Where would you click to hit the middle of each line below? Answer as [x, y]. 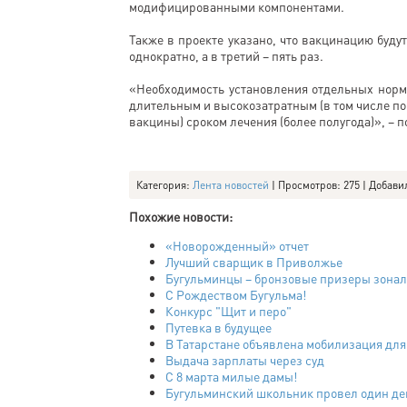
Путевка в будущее [218, 327]
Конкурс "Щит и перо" [228, 311]
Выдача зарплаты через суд [245, 360]
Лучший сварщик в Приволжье [254, 262]
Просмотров [308, 185]
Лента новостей [231, 185]
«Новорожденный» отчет [237, 245]
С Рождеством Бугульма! [236, 294]
